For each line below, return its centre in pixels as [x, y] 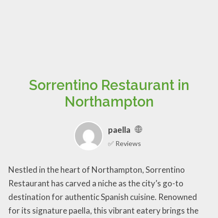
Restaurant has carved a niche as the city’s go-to [96, 183]
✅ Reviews [125, 143]
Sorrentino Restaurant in [109, 85]
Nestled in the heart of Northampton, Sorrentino [97, 169]
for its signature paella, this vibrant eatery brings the [103, 210]
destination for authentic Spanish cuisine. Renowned [103, 197]
